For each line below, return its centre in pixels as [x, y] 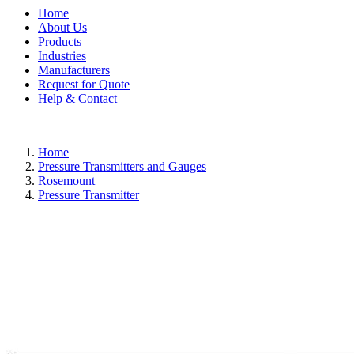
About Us [62, 27]
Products [60, 41]
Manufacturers [74, 70]
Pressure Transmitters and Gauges [122, 166]
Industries [62, 55]
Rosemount [66, 180]
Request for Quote [84, 84]
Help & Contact [77, 98]
